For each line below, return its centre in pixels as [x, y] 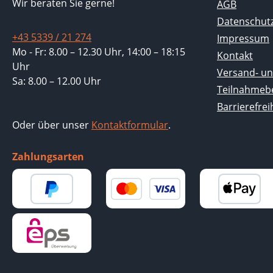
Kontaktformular [130, 125]
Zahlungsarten [48, 157]
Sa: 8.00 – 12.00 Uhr [57, 81]
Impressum [243, 38]
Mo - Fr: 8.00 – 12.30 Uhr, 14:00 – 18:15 [99, 52]
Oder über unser [52, 125]
